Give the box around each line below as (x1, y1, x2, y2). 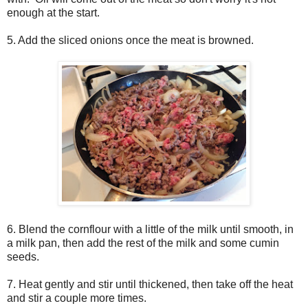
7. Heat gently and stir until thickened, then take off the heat (7, 278, 293, 291)
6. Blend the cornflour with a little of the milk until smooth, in (7, 223, 294, 236)
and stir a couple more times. (7, 292, 146, 305)
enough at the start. (7, 7, 100, 19)
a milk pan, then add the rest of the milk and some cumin (7, 237, 279, 250)
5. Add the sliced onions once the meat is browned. (7, 34, 254, 47)
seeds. (7, 251, 39, 263)
